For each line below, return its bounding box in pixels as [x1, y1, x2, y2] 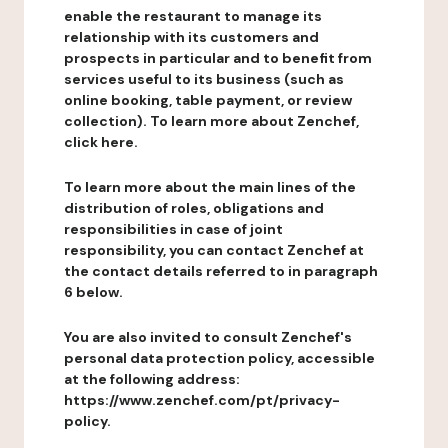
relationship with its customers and [64, 28, 319, 46]
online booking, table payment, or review [64, 91, 352, 109]
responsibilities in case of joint [64, 220, 283, 238]
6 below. [64, 283, 123, 301]
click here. [64, 133, 138, 151]
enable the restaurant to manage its [64, 7, 322, 25]
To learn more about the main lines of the [64, 178, 356, 196]
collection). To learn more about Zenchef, [64, 112, 359, 130]
